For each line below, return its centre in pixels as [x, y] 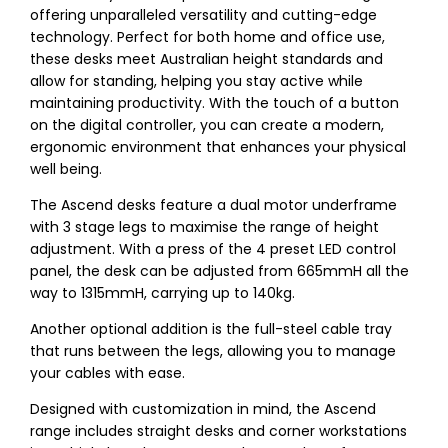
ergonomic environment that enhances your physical [218, 147]
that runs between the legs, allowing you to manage [213, 351]
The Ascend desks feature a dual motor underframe [213, 205]
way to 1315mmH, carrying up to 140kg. [162, 293]
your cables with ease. [107, 373]
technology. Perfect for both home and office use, [207, 37]
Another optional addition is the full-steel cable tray [211, 329]
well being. [66, 169]
